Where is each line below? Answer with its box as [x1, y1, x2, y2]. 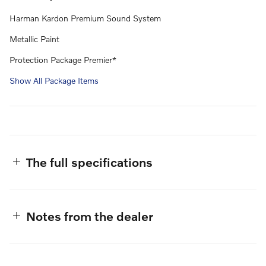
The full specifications [26, 154, 153, 170]
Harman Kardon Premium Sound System [9, 13, 161, 24]
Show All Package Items [9, 75, 99, 86]
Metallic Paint [9, 34, 59, 45]
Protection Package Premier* [9, 55, 116, 65]
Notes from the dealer [26, 208, 153, 224]
